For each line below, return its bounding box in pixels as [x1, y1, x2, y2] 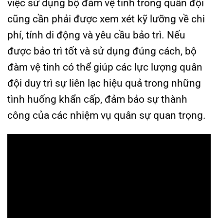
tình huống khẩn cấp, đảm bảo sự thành [7, 93, 187, 105]
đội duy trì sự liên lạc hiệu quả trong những [7, 77, 201, 89]
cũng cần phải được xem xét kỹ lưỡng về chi [7, 13, 205, 25]
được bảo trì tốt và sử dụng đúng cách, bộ [7, 45, 197, 57]
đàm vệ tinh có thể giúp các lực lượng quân [7, 61, 202, 73]
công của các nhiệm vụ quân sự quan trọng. [7, 109, 206, 121]
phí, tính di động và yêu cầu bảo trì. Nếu [7, 29, 185, 41]
